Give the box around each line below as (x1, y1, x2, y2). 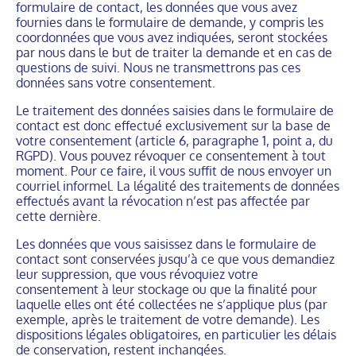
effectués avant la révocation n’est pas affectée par (16, 193, 310, 209)
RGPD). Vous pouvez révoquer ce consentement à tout (16, 148, 326, 164)
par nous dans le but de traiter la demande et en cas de (16, 44, 332, 60)
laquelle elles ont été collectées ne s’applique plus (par (16, 296, 327, 312)
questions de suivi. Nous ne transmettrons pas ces (16, 60, 300, 75)
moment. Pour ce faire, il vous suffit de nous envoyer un (16, 163, 331, 179)
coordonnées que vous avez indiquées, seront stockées (16, 29, 327, 45)
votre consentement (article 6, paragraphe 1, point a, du (16, 133, 333, 149)
